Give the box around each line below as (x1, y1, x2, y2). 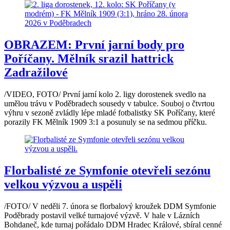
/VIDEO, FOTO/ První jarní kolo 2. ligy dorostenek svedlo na (4, 90, 206, 99)
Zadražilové (4, 66, 68, 80)
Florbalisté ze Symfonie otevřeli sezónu (4, 163, 210, 177)
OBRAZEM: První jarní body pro (4, 38, 184, 52)
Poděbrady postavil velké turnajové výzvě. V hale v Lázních (4, 210, 200, 220)
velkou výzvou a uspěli (4, 177, 122, 191)
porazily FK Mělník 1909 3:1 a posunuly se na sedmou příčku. (4, 118, 207, 127)
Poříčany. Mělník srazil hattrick (4, 52, 174, 66)
